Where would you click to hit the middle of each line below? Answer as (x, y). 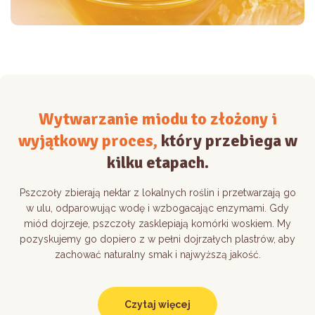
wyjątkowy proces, (89, 140)
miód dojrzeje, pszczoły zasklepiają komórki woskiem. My (157, 223)
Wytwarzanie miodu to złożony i (157, 118)
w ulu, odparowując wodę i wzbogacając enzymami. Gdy (157, 208)
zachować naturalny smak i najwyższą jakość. (157, 254)
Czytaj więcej (157, 304)
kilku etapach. (157, 162)
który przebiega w (229, 140)
